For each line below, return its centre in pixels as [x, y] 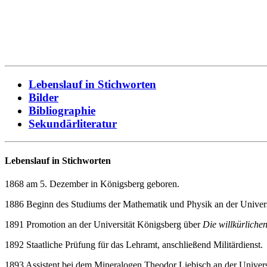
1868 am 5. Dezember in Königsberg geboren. [92, 184]
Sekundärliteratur [73, 123]
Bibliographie [62, 110]
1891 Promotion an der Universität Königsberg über [104, 224]
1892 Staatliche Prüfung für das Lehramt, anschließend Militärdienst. [134, 244]
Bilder [44, 97]
